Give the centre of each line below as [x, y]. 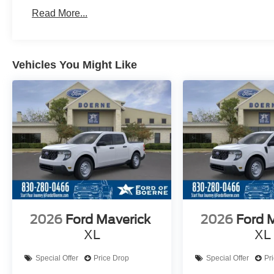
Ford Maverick [108, 219]
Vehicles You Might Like [75, 65]
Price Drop [111, 258]
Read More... [60, 13]
